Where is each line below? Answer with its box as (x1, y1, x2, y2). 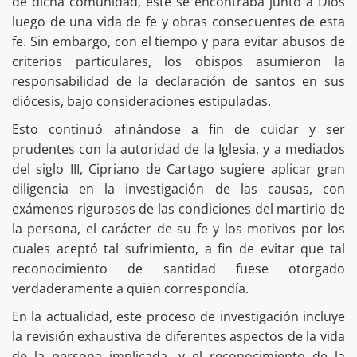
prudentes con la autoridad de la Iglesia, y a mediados (12, 139, 345, 158)
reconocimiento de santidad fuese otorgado (12, 259, 345, 277)
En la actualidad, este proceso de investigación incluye (12, 307, 345, 325)
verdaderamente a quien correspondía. (12, 279, 249, 297)
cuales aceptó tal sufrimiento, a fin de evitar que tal (12, 239, 345, 257)
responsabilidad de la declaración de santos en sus (12, 72, 345, 90)
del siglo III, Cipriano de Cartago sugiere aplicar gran (12, 159, 345, 178)
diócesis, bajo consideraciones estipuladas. (12, 92, 274, 110)
